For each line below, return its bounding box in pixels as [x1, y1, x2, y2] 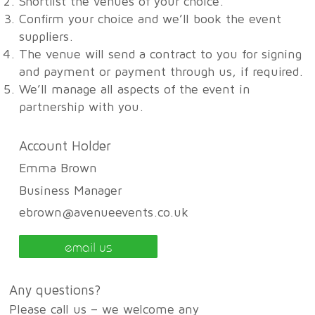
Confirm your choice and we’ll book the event [18, 13, 281, 26]
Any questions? [9, 283, 101, 297]
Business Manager [18, 184, 122, 198]
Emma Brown [18, 162, 97, 176]
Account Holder [18, 139, 111, 153]
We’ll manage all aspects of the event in [18, 83, 250, 96]
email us [64, 238, 112, 255]
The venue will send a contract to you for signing [18, 48, 302, 61]
